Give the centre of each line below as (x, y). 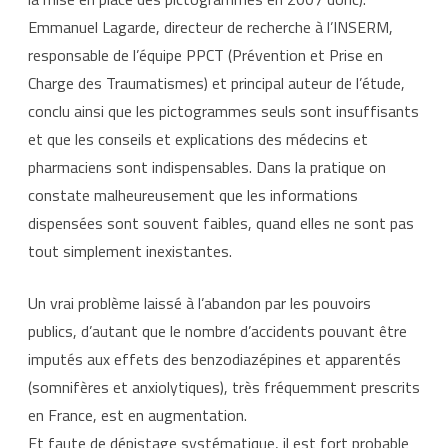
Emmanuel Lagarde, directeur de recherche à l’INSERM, (210, 26)
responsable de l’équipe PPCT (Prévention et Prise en (205, 54)
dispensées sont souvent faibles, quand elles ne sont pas (221, 222)
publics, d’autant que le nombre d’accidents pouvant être (217, 330)
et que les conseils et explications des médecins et (198, 138)
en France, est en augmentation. (137, 414)
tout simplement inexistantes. (130, 250)
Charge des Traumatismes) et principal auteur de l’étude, (216, 82)
